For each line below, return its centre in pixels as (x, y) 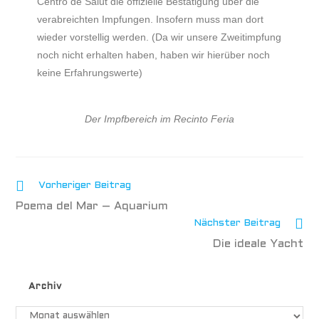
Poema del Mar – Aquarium (92, 206)
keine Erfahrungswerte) (90, 73)
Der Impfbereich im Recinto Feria (159, 119)
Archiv (46, 287)
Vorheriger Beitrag (85, 185)
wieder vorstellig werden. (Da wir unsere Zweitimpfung (159, 37)
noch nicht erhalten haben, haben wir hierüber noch (154, 55)
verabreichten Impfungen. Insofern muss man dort (151, 19)
